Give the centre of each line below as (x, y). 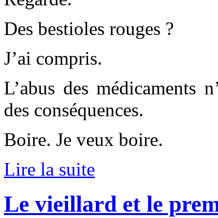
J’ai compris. (53, 58)
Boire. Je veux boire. (83, 140)
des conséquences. (74, 110)
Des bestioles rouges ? (89, 29)
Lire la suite (49, 169)
